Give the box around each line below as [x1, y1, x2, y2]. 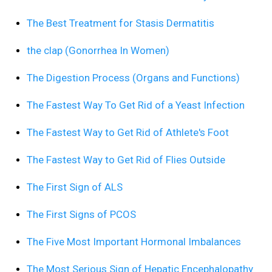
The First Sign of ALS [27, 181, 123, 194]
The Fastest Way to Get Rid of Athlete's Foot [27, 126, 229, 139]
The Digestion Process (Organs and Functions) [27, 72, 240, 84]
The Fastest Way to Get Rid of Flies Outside [27, 154, 225, 166]
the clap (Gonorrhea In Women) [27, 44, 169, 57]
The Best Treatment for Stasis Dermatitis [27, 17, 214, 30]
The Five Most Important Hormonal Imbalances [27, 236, 241, 248]
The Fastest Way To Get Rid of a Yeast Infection [27, 99, 245, 112]
